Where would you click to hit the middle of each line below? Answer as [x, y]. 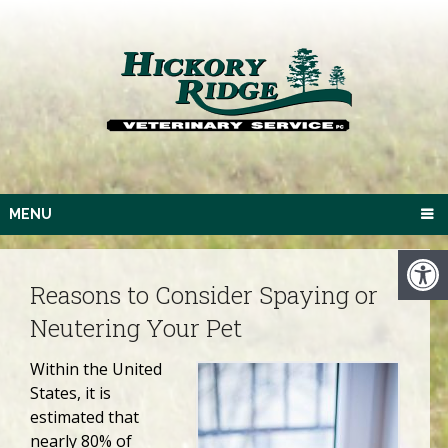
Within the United [96, 368]
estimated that [84, 416]
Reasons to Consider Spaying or [204, 294]
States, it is [70, 392]
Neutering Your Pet [136, 327]
